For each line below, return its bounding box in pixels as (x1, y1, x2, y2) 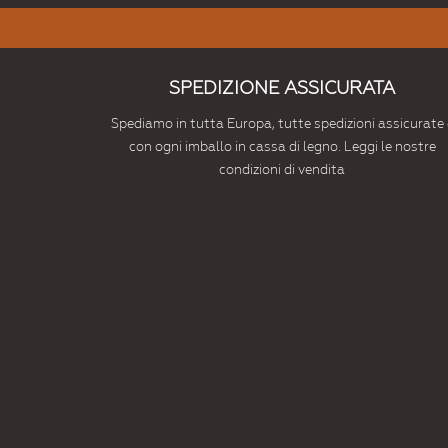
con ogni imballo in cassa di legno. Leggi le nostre (128, 139, 436, 155)
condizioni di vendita (219, 162, 345, 178)
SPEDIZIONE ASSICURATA (169, 77, 395, 99)
